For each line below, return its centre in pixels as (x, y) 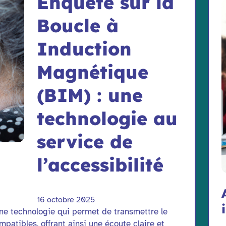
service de (85, 142)
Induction (84, 49)
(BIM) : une (90, 95)
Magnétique (93, 72)
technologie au (107, 119)
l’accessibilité (100, 165)
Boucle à (78, 26)
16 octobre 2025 (66, 200)
